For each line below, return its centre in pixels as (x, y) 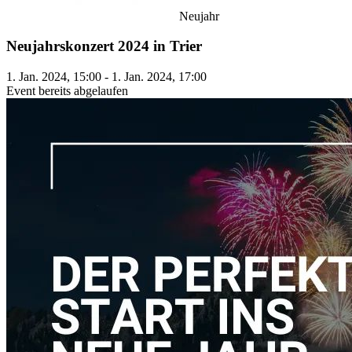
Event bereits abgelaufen (67, 90)
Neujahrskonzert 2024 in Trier (104, 46)
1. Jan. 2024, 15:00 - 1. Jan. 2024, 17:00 (106, 76)
